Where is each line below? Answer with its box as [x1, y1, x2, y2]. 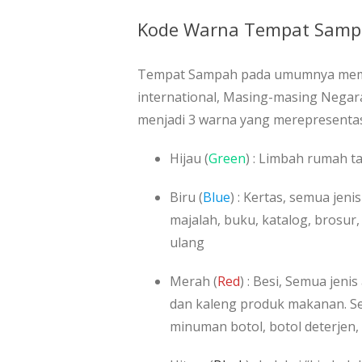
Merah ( [170, 271, 217, 290]
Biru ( [170, 187, 203, 206]
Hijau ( [170, 149, 208, 167]
